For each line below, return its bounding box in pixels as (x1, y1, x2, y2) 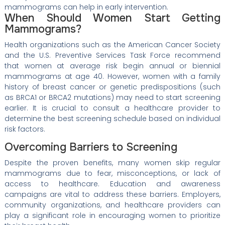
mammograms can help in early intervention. (4, 2, 168, 13)
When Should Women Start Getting (4, 11, 221, 26)
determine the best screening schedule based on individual (4, 114, 221, 124)
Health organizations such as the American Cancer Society (4, 40, 221, 50)
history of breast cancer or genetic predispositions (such (4, 82, 221, 92)
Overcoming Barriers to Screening (4, 140, 177, 155)
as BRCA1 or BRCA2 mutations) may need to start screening (4, 92, 221, 103)
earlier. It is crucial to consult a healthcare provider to (4, 103, 221, 114)
